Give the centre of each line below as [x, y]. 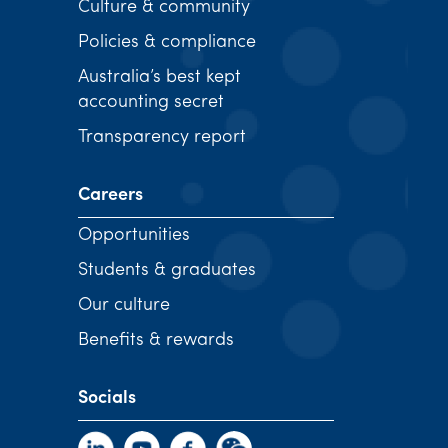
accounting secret [150, 102]
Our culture [123, 305]
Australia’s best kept [159, 77]
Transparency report [161, 137]
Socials [106, 398]
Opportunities [133, 235]
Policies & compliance [166, 42]
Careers [110, 195]
